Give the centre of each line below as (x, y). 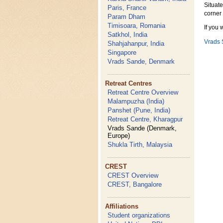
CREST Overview (133, 175)
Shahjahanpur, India (136, 44)
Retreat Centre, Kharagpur (145, 119)
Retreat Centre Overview (143, 92)
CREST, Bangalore (135, 184)
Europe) (119, 136)
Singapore (122, 53)
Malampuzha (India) (136, 101)
